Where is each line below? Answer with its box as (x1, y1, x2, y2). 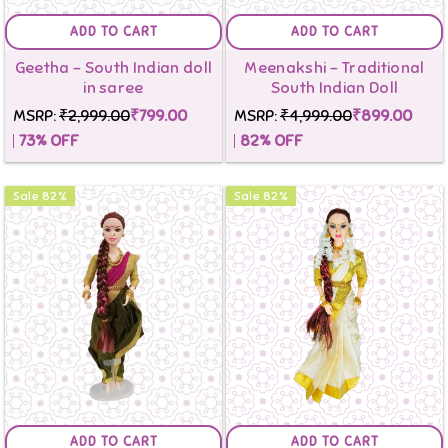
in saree (83, 78, 144, 98)
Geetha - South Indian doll (14, 58, 213, 78)
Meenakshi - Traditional (244, 58, 425, 78)
